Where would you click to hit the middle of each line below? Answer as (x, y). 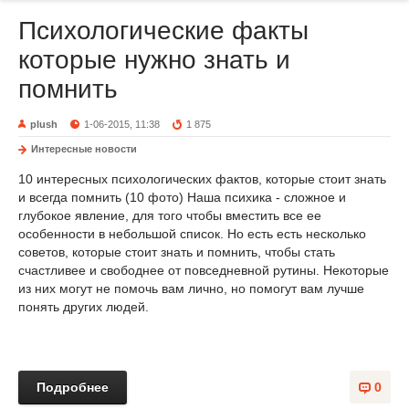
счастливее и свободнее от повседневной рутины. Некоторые (204, 270)
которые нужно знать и (154, 60)
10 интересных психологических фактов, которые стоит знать (202, 179)
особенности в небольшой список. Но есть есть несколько (192, 234)
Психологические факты (163, 31)
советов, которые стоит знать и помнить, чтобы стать (177, 252)
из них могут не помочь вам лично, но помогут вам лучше (191, 288)
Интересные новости (84, 149)
